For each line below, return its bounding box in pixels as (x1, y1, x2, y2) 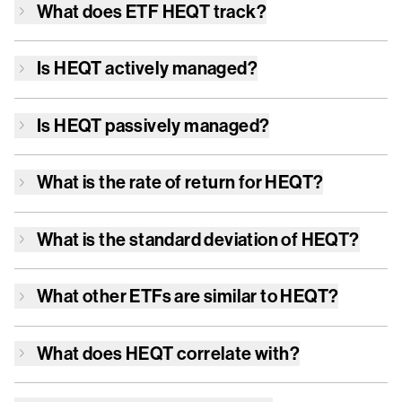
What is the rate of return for (37, 171, 266, 193)
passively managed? (101, 114, 270, 136)
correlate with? (173, 342, 300, 364)
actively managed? (101, 57, 258, 79)
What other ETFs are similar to (37, 285, 281, 307)
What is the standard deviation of (37, 228, 301, 250)
